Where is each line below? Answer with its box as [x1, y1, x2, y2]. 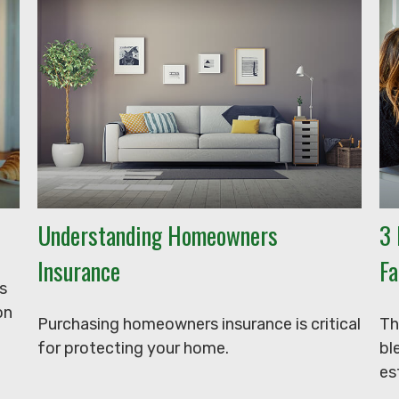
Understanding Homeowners [37, 216, 279, 253]
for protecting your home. [37, 338, 230, 358]
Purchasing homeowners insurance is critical [37, 313, 362, 334]
